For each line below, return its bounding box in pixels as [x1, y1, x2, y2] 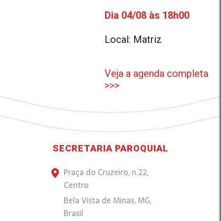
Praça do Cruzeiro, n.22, [64, 166, 148, 179]
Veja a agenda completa [105, 68, 209, 79]
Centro [64, 179, 89, 191]
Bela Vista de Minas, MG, [64, 194, 151, 207]
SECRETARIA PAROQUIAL [53, 143, 168, 153]
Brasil [64, 207, 83, 220]
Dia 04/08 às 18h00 [105, 9, 190, 21]
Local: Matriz [105, 34, 162, 45]
